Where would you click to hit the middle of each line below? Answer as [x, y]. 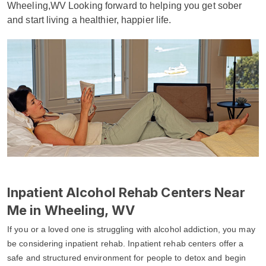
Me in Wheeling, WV [71, 210]
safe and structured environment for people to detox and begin [127, 257]
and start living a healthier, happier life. [89, 20]
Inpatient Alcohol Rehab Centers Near [126, 192]
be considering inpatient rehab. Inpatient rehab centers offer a [126, 243]
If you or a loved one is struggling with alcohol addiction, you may [131, 229]
